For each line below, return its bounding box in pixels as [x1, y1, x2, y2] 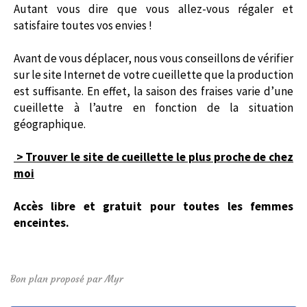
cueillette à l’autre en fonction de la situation [14, 100, 293, 116]
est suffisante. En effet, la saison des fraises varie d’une [14, 84, 293, 99]
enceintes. [14, 215, 69, 231]
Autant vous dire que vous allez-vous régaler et [14, 1, 293, 17]
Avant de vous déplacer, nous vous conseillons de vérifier [14, 51, 293, 66]
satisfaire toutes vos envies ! [14, 18, 152, 34]
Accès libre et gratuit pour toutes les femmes [14, 199, 293, 214]
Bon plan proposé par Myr [10, 273, 123, 286]
